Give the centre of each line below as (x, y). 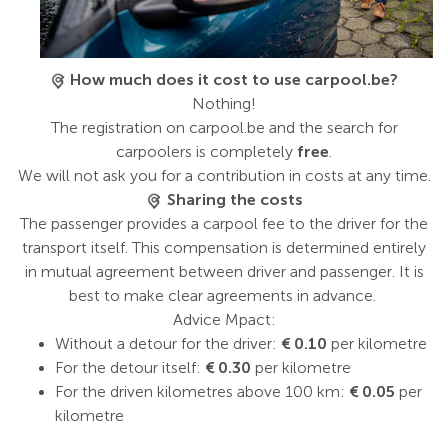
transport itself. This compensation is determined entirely (224, 247)
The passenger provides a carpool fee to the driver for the (224, 223)
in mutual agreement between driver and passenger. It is (224, 271)
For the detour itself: (130, 367)
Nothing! (224, 103)
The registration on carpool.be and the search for (224, 127)
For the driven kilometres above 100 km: (202, 391)
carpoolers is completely (206, 151)
